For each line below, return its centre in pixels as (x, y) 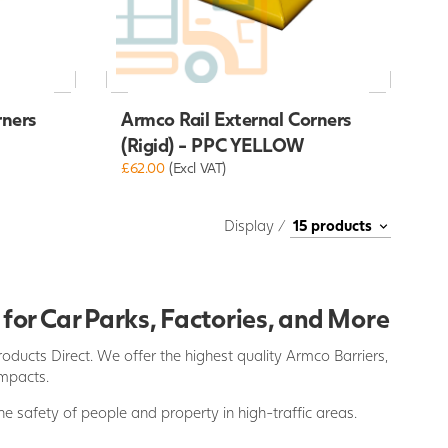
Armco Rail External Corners (235, 119)
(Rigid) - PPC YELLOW (212, 145)
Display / (257, 225)
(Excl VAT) (197, 168)
